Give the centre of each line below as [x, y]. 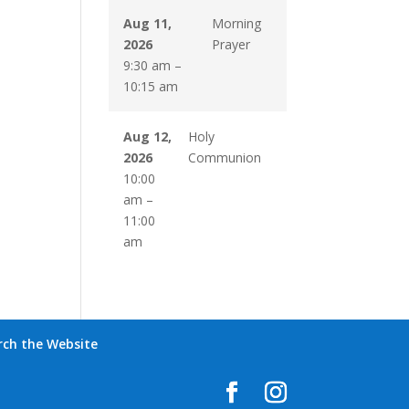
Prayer [231, 44]
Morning [236, 23]
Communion [224, 157]
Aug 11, [148, 23]
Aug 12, [148, 136]
